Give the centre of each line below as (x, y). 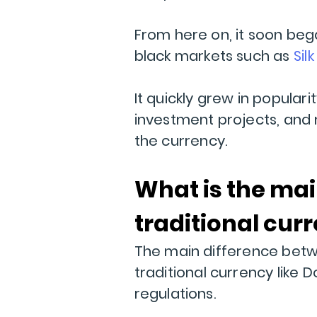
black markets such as (214, 56)
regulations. (175, 294)
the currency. (181, 141)
